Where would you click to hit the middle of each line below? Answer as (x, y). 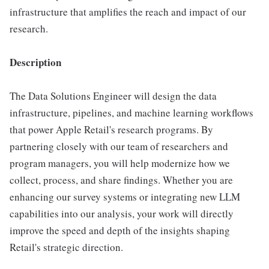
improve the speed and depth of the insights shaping (120, 230)
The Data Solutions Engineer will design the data (113, 96)
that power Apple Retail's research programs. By (111, 129)
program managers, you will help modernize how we (120, 163)
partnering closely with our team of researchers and (119, 146)
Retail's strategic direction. (66, 247)
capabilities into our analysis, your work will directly (122, 213)
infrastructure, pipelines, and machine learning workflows (131, 113)
